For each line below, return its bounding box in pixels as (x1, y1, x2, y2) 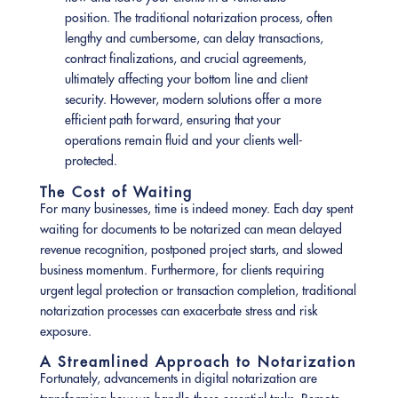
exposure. (39, 323, 92, 340)
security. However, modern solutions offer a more (65, 92, 322, 108)
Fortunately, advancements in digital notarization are (39, 370, 317, 387)
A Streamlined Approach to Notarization (39, 353, 356, 371)
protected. (65, 153, 118, 170)
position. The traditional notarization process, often (65, 10, 333, 27)
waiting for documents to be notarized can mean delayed (39, 221, 342, 238)
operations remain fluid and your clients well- (65, 132, 304, 149)
